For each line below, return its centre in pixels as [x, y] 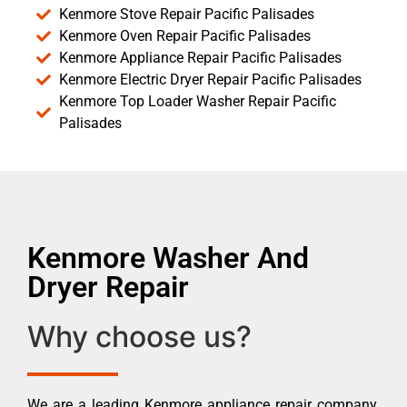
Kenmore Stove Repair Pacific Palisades [187, 14]
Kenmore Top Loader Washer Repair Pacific [198, 101]
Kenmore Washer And [168, 258]
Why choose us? [139, 336]
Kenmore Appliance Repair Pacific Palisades [200, 57]
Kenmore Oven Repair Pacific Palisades [185, 35]
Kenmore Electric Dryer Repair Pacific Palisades [210, 79]
